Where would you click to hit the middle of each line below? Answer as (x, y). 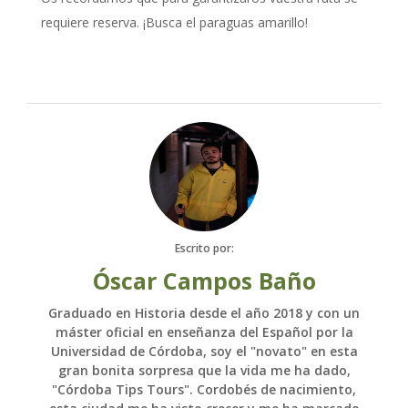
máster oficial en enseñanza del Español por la (204, 332)
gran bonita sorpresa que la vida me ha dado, (204, 371)
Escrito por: (204, 248)
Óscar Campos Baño (204, 281)
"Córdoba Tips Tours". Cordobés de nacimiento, (204, 390)
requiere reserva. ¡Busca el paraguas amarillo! (174, 23)
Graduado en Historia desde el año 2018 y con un (204, 313)
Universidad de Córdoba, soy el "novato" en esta (204, 352)
